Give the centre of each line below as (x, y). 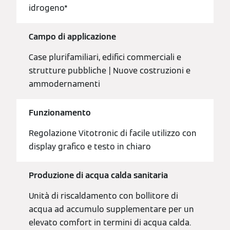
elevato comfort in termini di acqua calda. (110, 223)
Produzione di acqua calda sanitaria (98, 176)
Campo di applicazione (72, 37)
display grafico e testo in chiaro (90, 147)
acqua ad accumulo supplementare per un (111, 209)
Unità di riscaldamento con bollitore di (103, 196)
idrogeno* (48, 8)
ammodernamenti (64, 84)
